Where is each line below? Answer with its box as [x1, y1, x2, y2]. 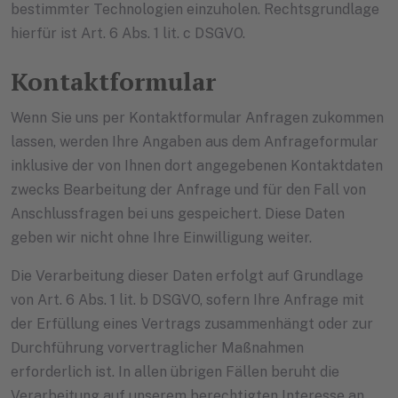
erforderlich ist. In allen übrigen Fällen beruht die [11, 363, 339, 381]
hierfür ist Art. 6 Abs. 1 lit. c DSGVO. [11, 25, 245, 43]
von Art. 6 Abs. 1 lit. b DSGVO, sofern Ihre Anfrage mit [11, 291, 364, 309]
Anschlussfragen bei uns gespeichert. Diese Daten [11, 205, 345, 223]
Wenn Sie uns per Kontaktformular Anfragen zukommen [11, 109, 384, 127]
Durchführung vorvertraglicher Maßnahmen [11, 339, 304, 357]
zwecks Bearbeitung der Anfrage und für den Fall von [11, 181, 366, 199]
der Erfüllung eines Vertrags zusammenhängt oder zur [11, 315, 373, 333]
